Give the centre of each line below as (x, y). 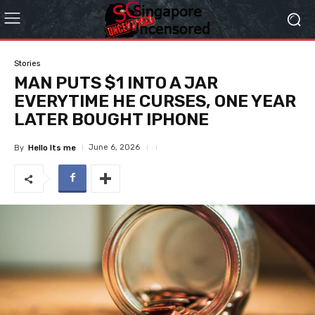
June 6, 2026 (114, 147)
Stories (27, 63)
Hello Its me (52, 148)
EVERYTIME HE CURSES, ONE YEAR (155, 101)
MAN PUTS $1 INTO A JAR (116, 83)
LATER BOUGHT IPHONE (111, 120)
